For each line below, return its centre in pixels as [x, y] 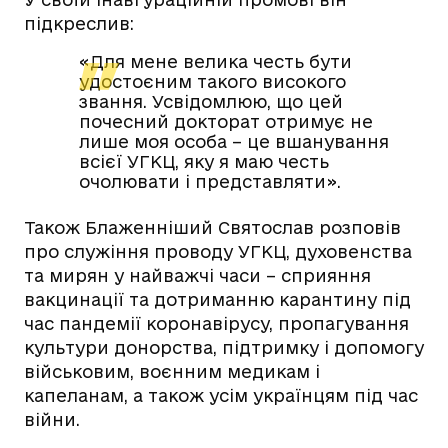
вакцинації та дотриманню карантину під [217, 300]
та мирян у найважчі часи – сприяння [197, 276]
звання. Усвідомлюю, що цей [211, 102]
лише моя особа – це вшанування [234, 142]
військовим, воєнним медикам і [172, 372]
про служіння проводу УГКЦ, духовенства [218, 252]
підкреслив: [79, 24]
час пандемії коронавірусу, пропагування [216, 324]
